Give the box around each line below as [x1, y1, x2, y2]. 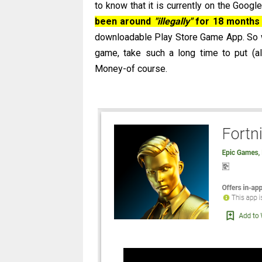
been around [95, 15, 154, 27]
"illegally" [154, 15, 192, 27]
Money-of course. [95, 63, 167, 74]
